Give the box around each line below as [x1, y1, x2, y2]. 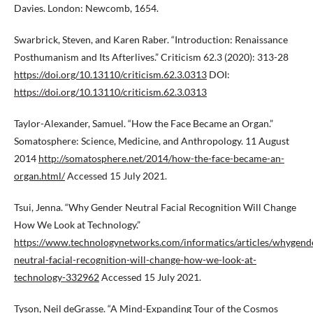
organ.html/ [14, 170, 65, 182]
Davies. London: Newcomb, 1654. [14, 2, 159, 14]
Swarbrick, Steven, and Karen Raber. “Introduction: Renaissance [14, 34, 288, 45]
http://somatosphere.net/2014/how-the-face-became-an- [38, 152, 284, 164]
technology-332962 [14, 271, 99, 283]
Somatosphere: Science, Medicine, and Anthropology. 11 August [14, 135, 289, 147]
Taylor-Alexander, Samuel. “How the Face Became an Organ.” [14, 117, 273, 129]
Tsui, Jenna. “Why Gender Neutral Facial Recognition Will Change [14, 201, 296, 213]
